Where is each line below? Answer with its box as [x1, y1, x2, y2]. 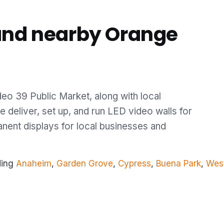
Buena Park [156, 158, 201, 169]
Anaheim [16, 158, 51, 169]
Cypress [118, 158, 151, 169]
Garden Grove [56, 158, 113, 169]
